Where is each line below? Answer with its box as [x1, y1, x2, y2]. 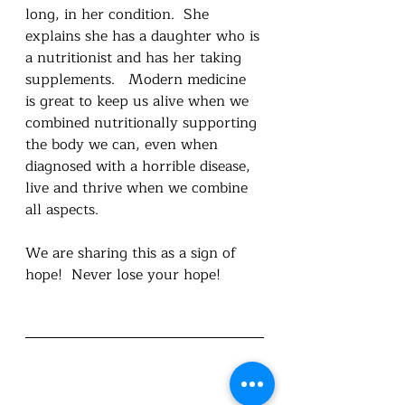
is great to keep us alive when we [25, 89, 253, 113]
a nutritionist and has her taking [25, 45, 246, 70]
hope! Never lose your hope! [25, 262, 225, 287]
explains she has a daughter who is [25, 24, 264, 48]
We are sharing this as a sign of [25, 240, 240, 265]
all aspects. [25, 197, 108, 221]
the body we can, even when [25, 132, 222, 156]
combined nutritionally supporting [25, 110, 261, 135]
